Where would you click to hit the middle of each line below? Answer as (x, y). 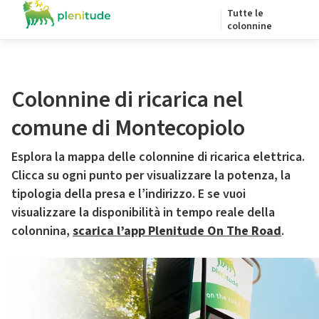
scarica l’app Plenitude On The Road (177, 231)
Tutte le (245, 14)
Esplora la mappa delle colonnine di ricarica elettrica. (158, 157)
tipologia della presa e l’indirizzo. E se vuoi (129, 194)
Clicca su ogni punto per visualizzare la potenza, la (151, 176)
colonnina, (42, 231)
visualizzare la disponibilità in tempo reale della (143, 213)
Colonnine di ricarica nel (127, 100)
